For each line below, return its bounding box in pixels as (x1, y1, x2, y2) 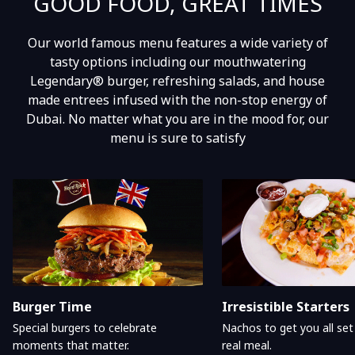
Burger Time (13, 298, 92, 316)
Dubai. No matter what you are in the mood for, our (26, 110, 329, 128)
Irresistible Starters (222, 298, 349, 316)
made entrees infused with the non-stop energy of (28, 91, 327, 109)
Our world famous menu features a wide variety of (27, 34, 328, 52)
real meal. (222, 338, 272, 353)
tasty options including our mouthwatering (49, 53, 306, 71)
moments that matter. (13, 338, 129, 353)
